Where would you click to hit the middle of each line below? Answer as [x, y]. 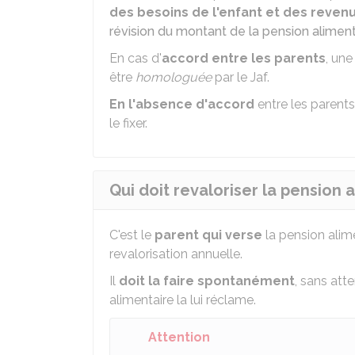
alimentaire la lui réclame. [183, 300]
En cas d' [136, 58]
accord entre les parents [244, 58]
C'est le [132, 235]
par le [231, 77]
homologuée [174, 77]
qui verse [231, 235]
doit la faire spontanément [207, 281]
